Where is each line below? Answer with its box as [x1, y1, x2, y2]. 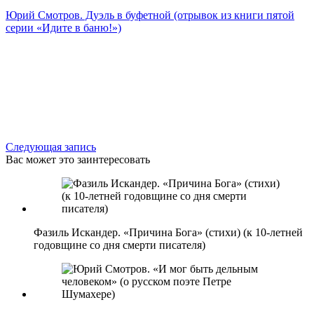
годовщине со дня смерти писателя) [34, 238, 205, 251]
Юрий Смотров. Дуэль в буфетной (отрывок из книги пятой [6, 8, 294, 21]
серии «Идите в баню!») [6, 21, 121, 34]
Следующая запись [6, 140, 96, 153]
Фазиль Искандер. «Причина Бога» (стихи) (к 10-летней [34, 226, 303, 238]
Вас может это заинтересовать [6, 153, 150, 165]
